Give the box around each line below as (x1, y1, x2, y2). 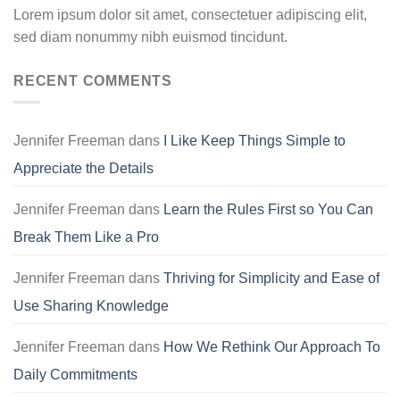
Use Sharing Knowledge (13, 298, 169, 314)
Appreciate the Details (13, 161, 154, 177)
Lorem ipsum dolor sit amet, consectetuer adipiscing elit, (13, 6, 367, 22)
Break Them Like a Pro (13, 229, 159, 246)
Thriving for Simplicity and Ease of (163, 271, 379, 287)
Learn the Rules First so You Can (163, 202, 373, 218)
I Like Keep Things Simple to (163, 133, 346, 149)
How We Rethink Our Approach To (163, 339, 380, 355)
